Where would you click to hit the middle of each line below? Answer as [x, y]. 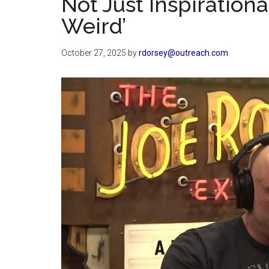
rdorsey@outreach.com [183, 53]
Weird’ [94, 26]
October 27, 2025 [94, 53]
